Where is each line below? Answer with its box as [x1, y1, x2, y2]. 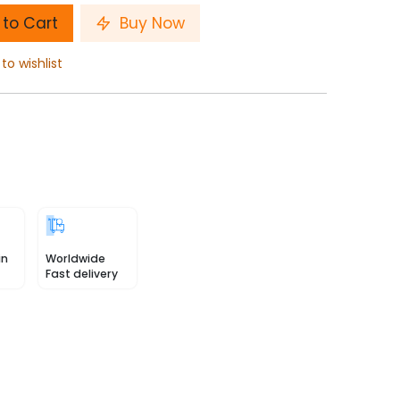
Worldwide [46, 251, 105, 266]
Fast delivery [46, 266, 118, 281]
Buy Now [115, 12, 186, 34]
